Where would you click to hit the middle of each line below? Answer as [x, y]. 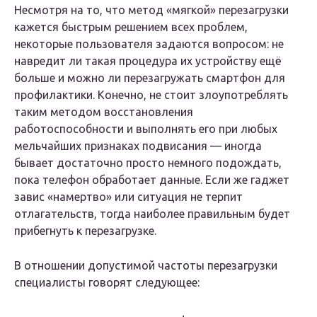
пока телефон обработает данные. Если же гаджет [152, 180]
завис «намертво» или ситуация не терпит [128, 197]
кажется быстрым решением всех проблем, [131, 27]
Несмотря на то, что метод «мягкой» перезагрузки [151, 10]
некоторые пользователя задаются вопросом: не [149, 44]
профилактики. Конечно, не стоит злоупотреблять [151, 95]
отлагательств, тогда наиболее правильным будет [152, 214]
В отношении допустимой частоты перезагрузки [146, 266]
